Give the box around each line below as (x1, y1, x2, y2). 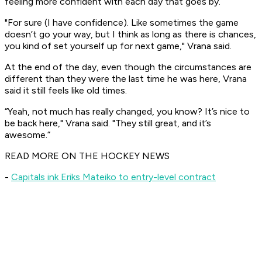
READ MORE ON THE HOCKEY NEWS (5, 150, 170, 162)
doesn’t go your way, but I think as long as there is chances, (5, 29, 256, 40)
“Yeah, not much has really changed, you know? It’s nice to (5, 106, 250, 118)
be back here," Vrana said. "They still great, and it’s (5, 118, 211, 129)
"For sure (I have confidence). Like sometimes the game (5, 17, 239, 29)
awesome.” (5, 129, 50, 141)
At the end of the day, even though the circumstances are (5, 61, 251, 73)
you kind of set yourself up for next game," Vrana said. (5, 40, 232, 52)
